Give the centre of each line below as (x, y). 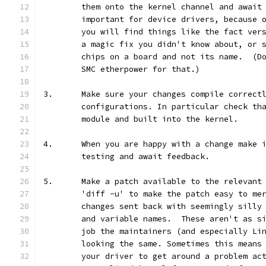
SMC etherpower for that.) (141, 69)
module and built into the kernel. (160, 119)
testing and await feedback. (145, 156)
